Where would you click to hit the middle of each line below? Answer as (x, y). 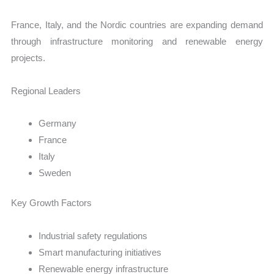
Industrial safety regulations (93, 235)
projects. (28, 58)
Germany (58, 123)
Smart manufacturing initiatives (100, 252)
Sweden (55, 172)
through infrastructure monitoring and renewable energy (137, 42)
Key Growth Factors (52, 203)
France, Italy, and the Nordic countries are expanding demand (137, 25)
